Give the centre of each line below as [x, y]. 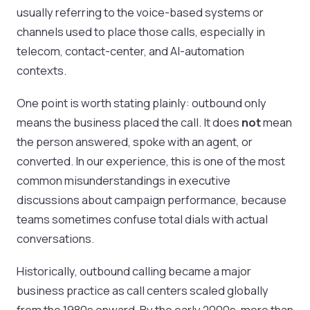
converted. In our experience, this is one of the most [151, 161]
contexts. [42, 70]
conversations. [55, 238]
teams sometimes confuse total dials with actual [142, 219]
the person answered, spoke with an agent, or [135, 141]
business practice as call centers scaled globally [143, 290]
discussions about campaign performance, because [152, 199]
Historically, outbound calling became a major [134, 271]
